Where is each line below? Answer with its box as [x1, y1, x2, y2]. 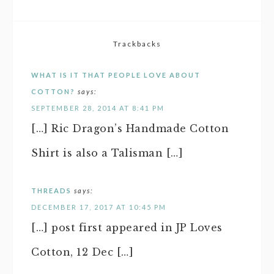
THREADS [31, 186, 72, 194]
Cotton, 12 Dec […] [31, 245, 133, 258]
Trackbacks [113, 39, 161, 48]
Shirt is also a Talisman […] [31, 146, 183, 159]
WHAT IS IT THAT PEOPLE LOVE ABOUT [31, 70, 201, 79]
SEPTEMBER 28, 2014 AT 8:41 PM [31, 103, 165, 112]
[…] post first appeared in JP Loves [31, 221, 223, 234]
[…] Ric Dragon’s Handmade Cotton [31, 122, 229, 135]
